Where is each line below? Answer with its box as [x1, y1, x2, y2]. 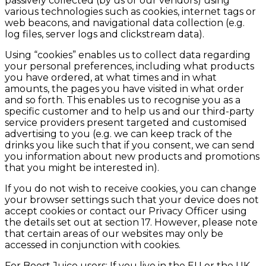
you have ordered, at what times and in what [5, 72, 217, 84]
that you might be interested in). [5, 162, 159, 174]
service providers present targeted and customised [5, 117, 247, 129]
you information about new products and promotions [5, 151, 259, 163]
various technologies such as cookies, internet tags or [5, 6, 256, 18]
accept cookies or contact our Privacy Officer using [5, 205, 247, 217]
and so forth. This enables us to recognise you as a [5, 94, 240, 106]
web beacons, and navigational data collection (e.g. [5, 17, 245, 29]
